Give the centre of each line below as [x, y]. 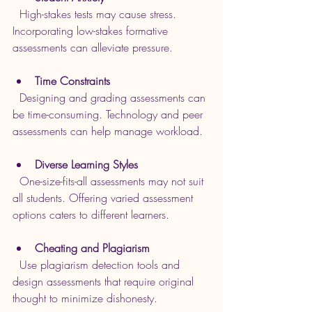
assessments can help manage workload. [108, 131]
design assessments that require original [105, 282]
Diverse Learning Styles [86, 165]
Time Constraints [72, 81]
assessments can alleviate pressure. [93, 48]
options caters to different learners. [91, 215]
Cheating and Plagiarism [92, 248]
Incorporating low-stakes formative [92, 31]
